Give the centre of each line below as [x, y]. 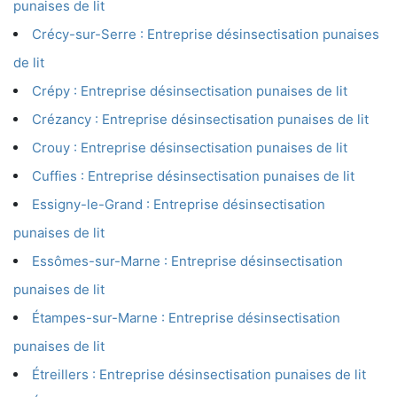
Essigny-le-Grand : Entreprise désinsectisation [179, 205]
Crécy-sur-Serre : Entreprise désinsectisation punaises [206, 35]
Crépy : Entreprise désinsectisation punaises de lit [190, 91]
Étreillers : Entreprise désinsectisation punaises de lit [199, 375]
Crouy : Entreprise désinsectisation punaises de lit [190, 148]
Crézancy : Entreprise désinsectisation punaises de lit [200, 120]
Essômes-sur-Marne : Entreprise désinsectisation [187, 261]
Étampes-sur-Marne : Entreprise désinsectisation [186, 318]
